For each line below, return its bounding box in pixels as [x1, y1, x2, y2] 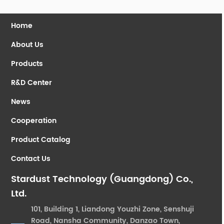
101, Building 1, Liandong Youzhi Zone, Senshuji [31, 203, 194, 215]
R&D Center [11, 77, 52, 88]
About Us [11, 39, 44, 50]
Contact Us [11, 153, 51, 164]
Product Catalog [11, 134, 71, 145]
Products [11, 58, 43, 69]
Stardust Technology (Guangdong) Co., [11, 172, 193, 186]
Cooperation [11, 115, 57, 126]
